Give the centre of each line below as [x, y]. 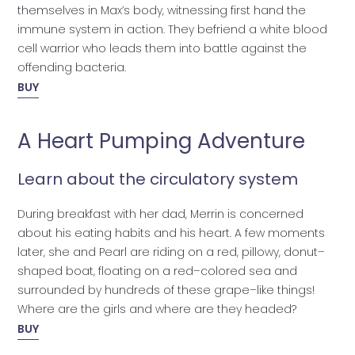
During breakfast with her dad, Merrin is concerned [160, 214]
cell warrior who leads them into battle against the [162, 49]
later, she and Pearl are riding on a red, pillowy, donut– [171, 252]
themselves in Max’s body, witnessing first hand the [161, 11]
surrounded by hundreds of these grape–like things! [166, 290]
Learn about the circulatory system [157, 179]
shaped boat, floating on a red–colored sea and [157, 271]
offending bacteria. [71, 68]
